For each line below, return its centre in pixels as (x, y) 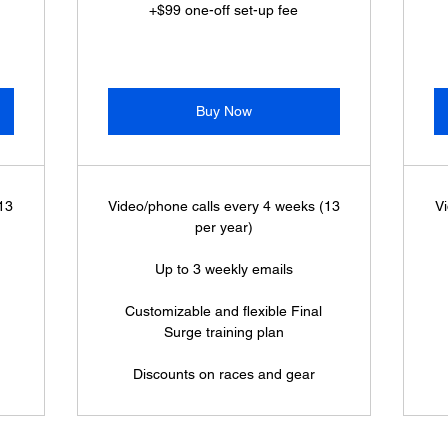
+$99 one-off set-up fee (224, 10)
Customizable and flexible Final (224, 311)
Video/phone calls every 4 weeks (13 (223, 206)
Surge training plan (223, 332)
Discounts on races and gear (223, 374)
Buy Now (223, 111)
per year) (223, 227)
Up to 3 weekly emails (223, 269)
